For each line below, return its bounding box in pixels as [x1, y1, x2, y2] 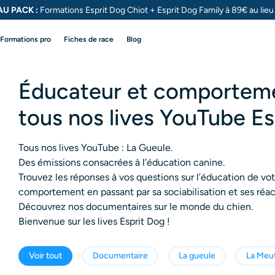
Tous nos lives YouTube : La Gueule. [18, 141, 172, 153]
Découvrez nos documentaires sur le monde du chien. [18, 200, 253, 212]
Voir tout [29, 250, 62, 261]
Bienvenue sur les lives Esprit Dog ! [18, 215, 170, 227]
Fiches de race [64, 34, 114, 44]
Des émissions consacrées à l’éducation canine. [18, 156, 225, 168]
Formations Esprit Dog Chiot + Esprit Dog [38, 5, 199, 15]
